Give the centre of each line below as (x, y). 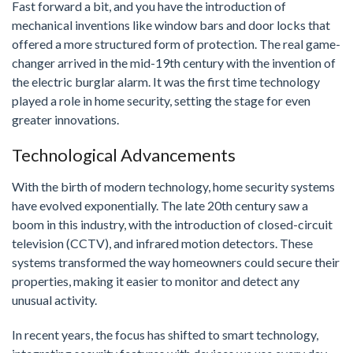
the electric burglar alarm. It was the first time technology (166, 82)
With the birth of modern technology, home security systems (173, 187)
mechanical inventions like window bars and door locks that (171, 25)
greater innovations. (65, 120)
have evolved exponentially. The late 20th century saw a (160, 206)
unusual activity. (54, 300)
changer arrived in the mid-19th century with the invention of (174, 63)
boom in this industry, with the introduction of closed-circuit (172, 225)
